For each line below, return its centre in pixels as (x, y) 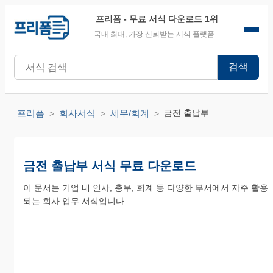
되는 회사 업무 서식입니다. (75, 201)
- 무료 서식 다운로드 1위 (170, 19)
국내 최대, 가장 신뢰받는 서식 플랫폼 (154, 34)
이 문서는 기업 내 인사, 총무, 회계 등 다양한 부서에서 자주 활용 (146, 188)
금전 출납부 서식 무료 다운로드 (110, 166)
